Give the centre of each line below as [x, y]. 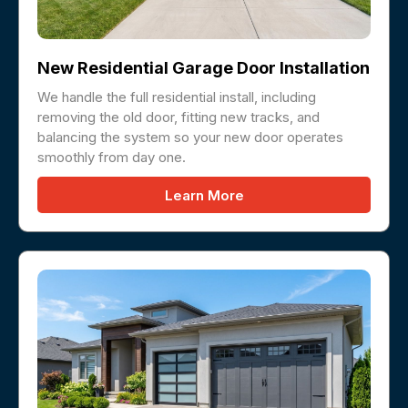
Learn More [204, 195]
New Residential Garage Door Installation [204, 67]
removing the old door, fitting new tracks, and [178, 117]
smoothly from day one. [112, 157]
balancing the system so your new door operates [190, 137]
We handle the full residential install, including [177, 97]
